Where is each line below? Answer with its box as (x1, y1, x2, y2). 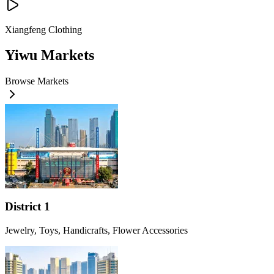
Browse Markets (5, 76, 68, 87)
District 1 (5, 200, 50, 213)
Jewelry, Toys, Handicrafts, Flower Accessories (5, 224, 188, 235)
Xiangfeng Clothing (5, 24, 82, 35)
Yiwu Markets (5, 47, 94, 64)
